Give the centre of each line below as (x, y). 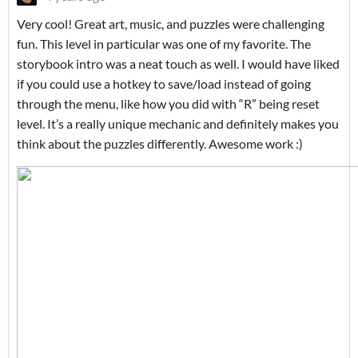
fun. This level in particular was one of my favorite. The (164, 43)
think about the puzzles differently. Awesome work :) (160, 143)
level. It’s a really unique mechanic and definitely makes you (178, 123)
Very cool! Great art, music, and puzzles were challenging (171, 23)
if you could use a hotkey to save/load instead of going (164, 83)
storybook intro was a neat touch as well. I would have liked (178, 63)
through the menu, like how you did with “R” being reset (168, 103)
